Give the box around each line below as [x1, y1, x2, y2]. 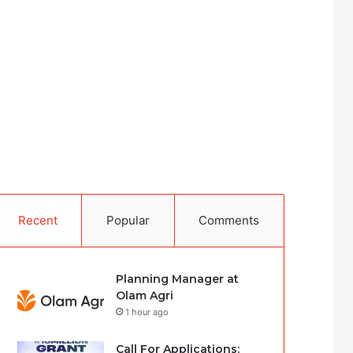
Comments [199, 213, 260, 228]
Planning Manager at [116, 272, 240, 286]
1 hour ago [125, 307, 169, 318]
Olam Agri [116, 288, 174, 303]
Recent [17, 213, 58, 228]
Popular [106, 213, 150, 228]
